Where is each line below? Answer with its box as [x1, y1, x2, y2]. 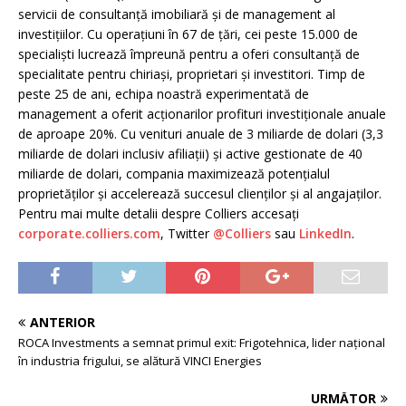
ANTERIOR [30, 314, 95, 331]
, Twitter [160, 225, 213, 242]
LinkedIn [299, 225, 352, 242]
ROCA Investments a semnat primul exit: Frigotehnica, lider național [18, 334, 385, 351]
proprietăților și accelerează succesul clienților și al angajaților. [18, 185, 382, 202]
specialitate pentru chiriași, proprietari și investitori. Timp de [18, 65, 365, 82]
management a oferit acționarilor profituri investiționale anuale [18, 105, 386, 122]
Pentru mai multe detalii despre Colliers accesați [18, 205, 299, 222]
